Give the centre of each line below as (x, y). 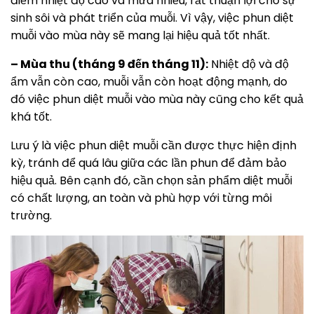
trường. (31, 216)
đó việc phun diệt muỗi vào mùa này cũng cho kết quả (157, 100)
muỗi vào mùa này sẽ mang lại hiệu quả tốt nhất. (140, 36)
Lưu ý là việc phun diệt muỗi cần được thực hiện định (153, 146)
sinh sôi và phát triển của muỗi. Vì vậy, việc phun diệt (152, 18)
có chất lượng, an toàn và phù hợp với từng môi (141, 198)
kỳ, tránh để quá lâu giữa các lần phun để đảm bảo (149, 163)
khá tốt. (31, 117)
